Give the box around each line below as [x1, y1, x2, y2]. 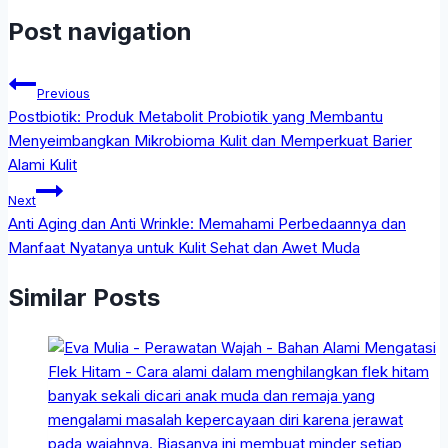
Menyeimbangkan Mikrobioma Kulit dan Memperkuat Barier [8, 131, 412, 151]
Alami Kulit [8, 155, 77, 175]
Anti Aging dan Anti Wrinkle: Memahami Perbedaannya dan [8, 214, 406, 234]
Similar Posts [8, 283, 160, 313]
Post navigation [8, 17, 192, 47]
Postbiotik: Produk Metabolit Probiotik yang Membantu [8, 107, 383, 127]
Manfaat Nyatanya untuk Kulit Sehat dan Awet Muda [8, 238, 360, 258]
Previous [37, 86, 90, 102]
